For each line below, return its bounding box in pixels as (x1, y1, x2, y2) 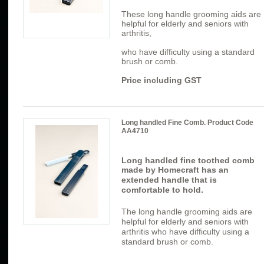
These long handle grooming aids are (121, 9, 261, 19)
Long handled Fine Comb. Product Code (121, 118, 253, 127)
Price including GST (121, 75, 202, 85)
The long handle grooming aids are (121, 206, 252, 216)
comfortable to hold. (121, 184, 203, 194)
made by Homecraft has (121, 164, 216, 174)
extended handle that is (121, 174, 217, 184)
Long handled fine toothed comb (121, 155, 255, 165)
